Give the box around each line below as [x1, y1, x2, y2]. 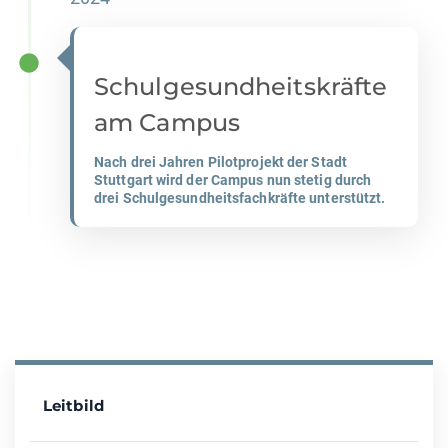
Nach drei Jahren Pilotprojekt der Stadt [94, 154, 347, 171]
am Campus [94, 108, 240, 138]
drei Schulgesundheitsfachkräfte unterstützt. [94, 190, 386, 207]
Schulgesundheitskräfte [94, 72, 388, 102]
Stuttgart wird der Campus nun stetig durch [94, 172, 372, 189]
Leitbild [43, 396, 104, 416]
